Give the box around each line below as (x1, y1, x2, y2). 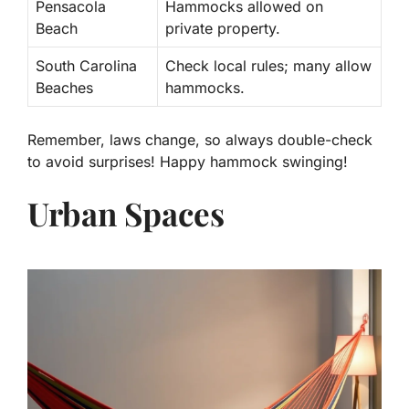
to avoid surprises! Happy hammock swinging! (27, 152, 348, 172)
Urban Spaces (27, 192, 225, 236)
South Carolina (36, 57, 137, 76)
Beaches (36, 79, 93, 98)
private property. (165, 19, 280, 38)
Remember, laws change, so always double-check (27, 131, 372, 150)
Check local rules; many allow (165, 57, 372, 76)
